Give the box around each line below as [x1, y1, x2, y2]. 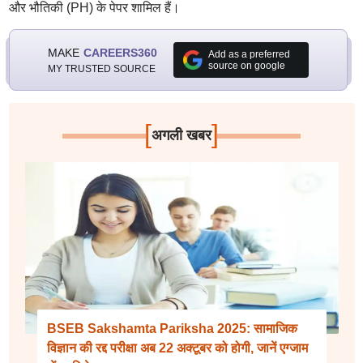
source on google [207, 60, 285, 71]
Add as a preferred [207, 49, 290, 60]
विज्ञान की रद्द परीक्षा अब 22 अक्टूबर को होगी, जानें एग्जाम [46, 341, 308, 355]
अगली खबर [151, 127, 211, 143]
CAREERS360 [83, 45, 157, 59]
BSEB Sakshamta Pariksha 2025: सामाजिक [46, 322, 297, 335]
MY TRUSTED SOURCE [47, 62, 156, 75]
